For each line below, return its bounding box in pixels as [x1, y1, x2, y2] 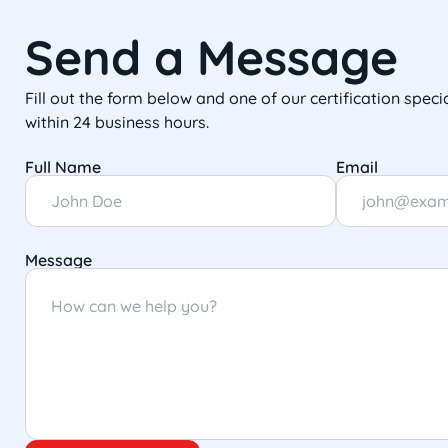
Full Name [25, 157, 101, 177]
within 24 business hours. [25, 112, 209, 132]
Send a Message [25, 27, 398, 87]
